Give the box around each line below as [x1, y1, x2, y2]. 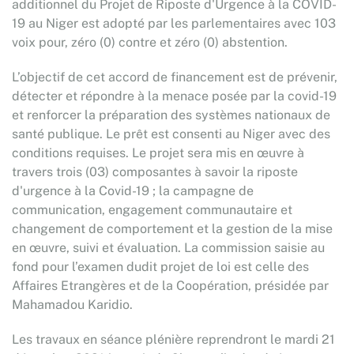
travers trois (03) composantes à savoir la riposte [12, 164, 298, 179]
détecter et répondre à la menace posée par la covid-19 [12, 88, 337, 104]
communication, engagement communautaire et [12, 202, 292, 217]
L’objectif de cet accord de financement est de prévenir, [12, 70, 337, 85]
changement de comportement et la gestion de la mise [12, 221, 333, 236]
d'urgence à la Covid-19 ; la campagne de [12, 183, 254, 198]
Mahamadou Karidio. [12, 297, 133, 312]
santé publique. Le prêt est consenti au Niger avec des [12, 126, 330, 141]
